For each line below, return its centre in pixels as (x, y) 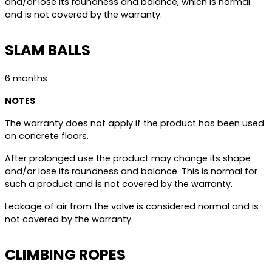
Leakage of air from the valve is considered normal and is (132, 206)
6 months (26, 78)
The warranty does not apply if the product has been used (134, 123)
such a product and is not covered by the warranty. (119, 184)
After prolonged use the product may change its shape (128, 158)
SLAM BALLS (48, 50)
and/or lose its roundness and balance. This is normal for (131, 171)
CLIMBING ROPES (65, 255)
